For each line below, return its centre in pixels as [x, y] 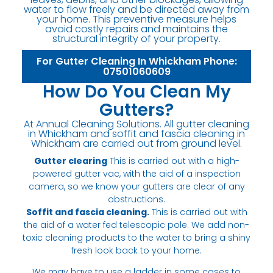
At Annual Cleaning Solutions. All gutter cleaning [136, 124]
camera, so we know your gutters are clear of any [136, 186]
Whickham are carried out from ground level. [136, 143]
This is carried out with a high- [173, 161]
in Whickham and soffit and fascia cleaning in [136, 133]
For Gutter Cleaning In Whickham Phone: [136, 61]
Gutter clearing [70, 161]
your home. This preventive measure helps [136, 19]
